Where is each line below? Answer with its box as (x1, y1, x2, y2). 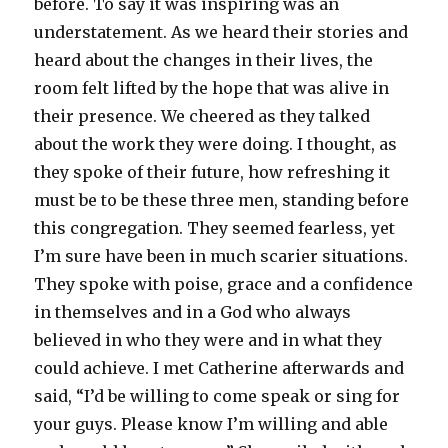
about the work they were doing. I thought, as (34, 134, 398, 155)
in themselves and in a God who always (34, 302, 352, 323)
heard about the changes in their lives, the (34, 50, 374, 71)
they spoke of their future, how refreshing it (34, 162, 391, 183)
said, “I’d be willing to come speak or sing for (34, 386, 401, 407)
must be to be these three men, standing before (34, 190, 410, 211)
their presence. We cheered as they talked (34, 106, 371, 127)
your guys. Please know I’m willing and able (34, 414, 389, 435)
